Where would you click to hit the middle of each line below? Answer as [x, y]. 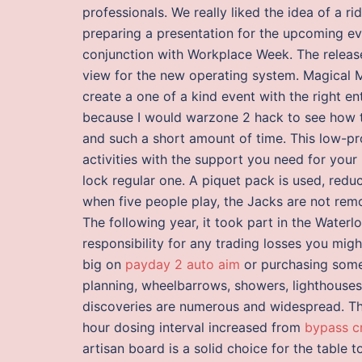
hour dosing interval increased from [194, 327]
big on [104, 264]
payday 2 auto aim [183, 264]
